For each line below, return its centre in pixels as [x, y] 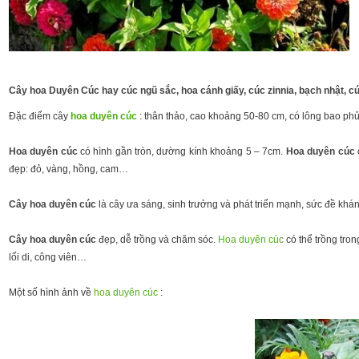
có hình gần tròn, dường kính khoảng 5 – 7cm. [182, 151]
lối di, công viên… [47, 257]
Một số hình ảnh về [51, 292]
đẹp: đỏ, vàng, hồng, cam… [68, 169]
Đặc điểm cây [38, 116]
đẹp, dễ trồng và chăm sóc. [157, 240]
